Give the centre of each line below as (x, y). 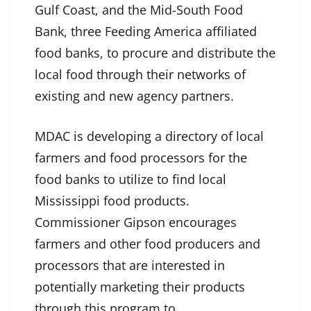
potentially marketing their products (140, 287)
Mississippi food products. (112, 201)
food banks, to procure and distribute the (155, 53)
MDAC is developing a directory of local (149, 136)
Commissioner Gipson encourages (136, 222)
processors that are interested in (130, 266)
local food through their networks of (140, 75)
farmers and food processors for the (141, 158)
